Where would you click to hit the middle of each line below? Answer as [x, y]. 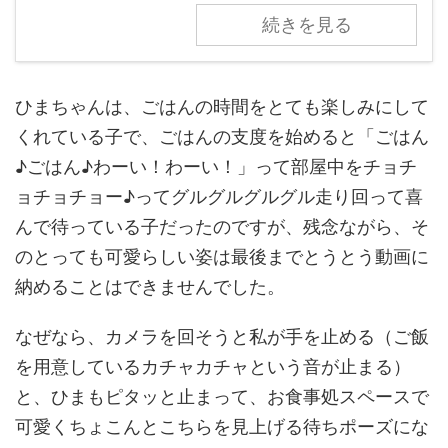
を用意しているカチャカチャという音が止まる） [213, 367]
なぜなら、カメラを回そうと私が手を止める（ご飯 [222, 337]
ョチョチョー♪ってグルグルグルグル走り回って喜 [219, 197]
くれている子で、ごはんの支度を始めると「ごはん [222, 137]
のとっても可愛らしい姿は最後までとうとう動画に [222, 257]
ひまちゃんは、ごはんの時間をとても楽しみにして [222, 107]
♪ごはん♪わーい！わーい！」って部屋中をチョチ [216, 167]
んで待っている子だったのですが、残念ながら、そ [222, 227]
